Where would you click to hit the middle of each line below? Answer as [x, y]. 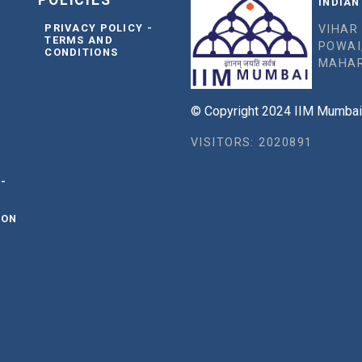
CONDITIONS [82, 53]
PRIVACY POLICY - [99, 28]
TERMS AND [79, 40]
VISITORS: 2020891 [251, 143]
